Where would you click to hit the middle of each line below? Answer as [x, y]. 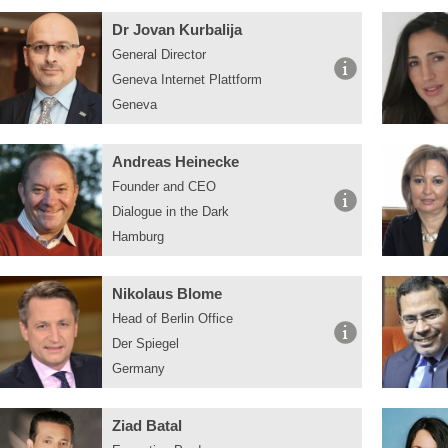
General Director [159, 54]
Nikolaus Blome [167, 293]
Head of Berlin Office [172, 318]
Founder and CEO [164, 186]
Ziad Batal [147, 425]
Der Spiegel [145, 343]
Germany [138, 368]
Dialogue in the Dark [170, 211]
